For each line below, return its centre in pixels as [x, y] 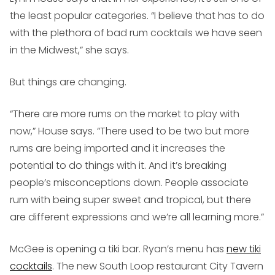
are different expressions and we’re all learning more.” [137, 217]
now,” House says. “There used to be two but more [130, 131]
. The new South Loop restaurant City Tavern [158, 266]
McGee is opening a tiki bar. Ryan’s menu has [118, 249]
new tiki [244, 249]
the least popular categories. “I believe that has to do [137, 16]
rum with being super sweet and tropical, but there [130, 200]
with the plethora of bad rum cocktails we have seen [136, 33]
